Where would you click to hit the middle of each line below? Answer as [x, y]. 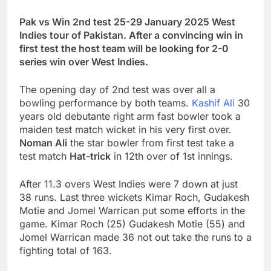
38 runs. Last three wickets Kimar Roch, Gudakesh [134, 198]
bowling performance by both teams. [106, 103]
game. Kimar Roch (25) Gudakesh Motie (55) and [132, 224]
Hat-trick [90, 156]
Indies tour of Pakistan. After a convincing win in [131, 35]
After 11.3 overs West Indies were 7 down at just [129, 184]
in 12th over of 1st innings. [172, 156]
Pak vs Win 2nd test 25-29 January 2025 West [127, 22]
